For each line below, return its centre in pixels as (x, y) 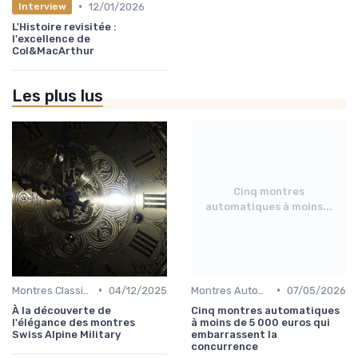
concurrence (225, 346)
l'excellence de (51, 38)
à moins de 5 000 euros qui (261, 322)
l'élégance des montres (74, 322)
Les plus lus (58, 95)
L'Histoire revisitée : (64, 26)
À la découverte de (62, 310)
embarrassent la (234, 334)
